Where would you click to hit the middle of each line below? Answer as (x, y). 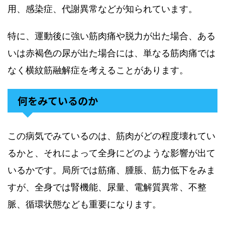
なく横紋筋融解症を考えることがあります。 (98, 70)
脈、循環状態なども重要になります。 (84, 204)
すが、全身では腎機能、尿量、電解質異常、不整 (107, 187)
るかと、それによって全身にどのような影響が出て (111, 153)
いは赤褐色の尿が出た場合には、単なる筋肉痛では (111, 53)
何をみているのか (58, 101)
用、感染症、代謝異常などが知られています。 (102, 9)
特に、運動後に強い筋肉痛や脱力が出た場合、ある (111, 36)
